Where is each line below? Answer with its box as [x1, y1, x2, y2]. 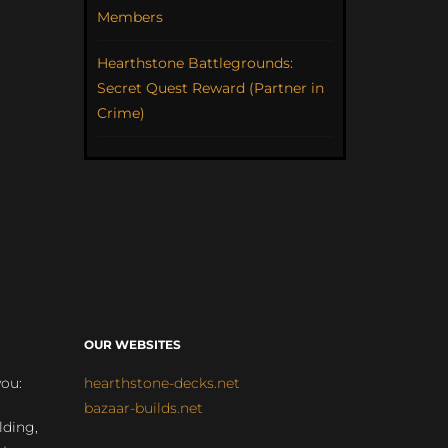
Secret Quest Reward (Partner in [96, 78, 324, 97]
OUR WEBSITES [83, 336, 181, 352]
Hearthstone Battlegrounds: [96, 53, 293, 72]
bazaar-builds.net [83, 398, 203, 417]
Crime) [96, 103, 145, 122]
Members [96, 7, 163, 26]
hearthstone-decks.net [83, 373, 240, 392]
